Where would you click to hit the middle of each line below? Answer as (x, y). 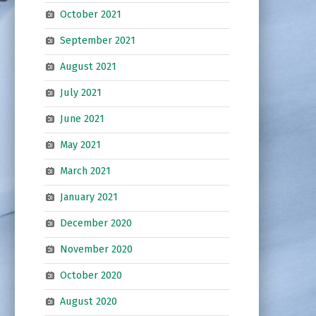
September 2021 (97, 41)
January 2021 (89, 197)
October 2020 (91, 275)
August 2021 (88, 67)
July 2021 (80, 93)
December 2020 (96, 223)
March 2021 (85, 171)
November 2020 (96, 249)
